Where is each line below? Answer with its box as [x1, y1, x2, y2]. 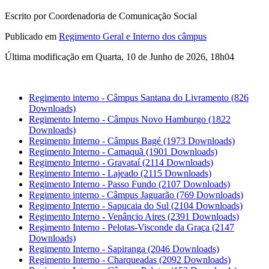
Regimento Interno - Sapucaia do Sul [29, 200, 171, 211]
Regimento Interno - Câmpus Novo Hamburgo [29, 113, 208, 124]
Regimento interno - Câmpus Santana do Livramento [29, 92, 231, 103]
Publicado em [5, 31, 59, 41]
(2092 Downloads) [159, 254, 231, 265]
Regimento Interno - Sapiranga [29, 243, 148, 254]
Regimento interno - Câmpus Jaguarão [29, 189, 177, 200]
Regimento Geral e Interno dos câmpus [59, 31, 207, 41]
